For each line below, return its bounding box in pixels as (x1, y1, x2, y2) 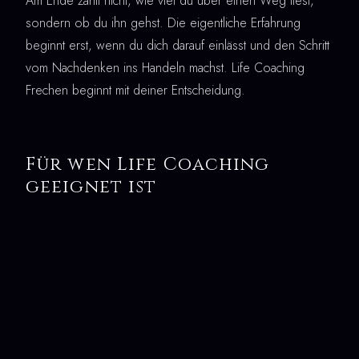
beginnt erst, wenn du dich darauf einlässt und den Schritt (26, 36, 329, 55)
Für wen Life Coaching (26, 152, 270, 177)
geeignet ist (26, 175, 157, 200)
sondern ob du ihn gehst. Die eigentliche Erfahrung (26, 14, 301, 33)
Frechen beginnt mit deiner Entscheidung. (26, 81, 245, 100)
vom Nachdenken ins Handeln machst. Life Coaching (26, 58, 305, 78)
